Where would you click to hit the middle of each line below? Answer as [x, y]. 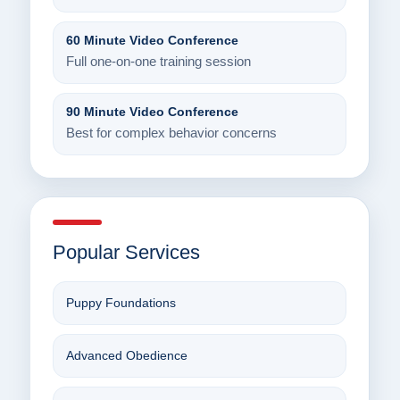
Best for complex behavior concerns [171, 133]
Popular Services [126, 253]
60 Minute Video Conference [152, 41]
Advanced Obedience [126, 356]
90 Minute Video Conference [152, 112]
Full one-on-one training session [158, 62]
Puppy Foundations [121, 303]
